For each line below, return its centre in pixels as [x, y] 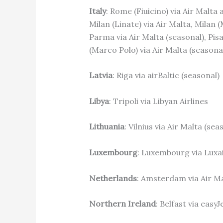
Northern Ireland [122, 204]
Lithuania [107, 127]
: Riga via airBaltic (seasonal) [166, 75]
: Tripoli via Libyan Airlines [158, 101]
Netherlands [113, 178]
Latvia [101, 75]
